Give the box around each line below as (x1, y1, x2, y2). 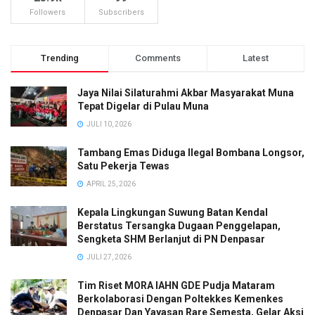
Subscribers (98, 7, 144, 17)
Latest (242, 52, 269, 63)
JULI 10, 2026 (85, 120, 131, 128)
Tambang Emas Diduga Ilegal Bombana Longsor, (77, 146, 304, 158)
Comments (134, 52, 181, 63)
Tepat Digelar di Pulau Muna (77, 100, 209, 112)
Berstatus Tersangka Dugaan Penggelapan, (77, 219, 281, 231)
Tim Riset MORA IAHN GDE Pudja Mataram (77, 279, 275, 291)
